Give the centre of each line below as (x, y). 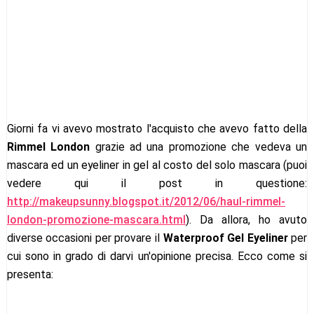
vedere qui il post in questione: (157, 184)
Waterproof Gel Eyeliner (225, 238)
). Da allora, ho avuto (246, 220)
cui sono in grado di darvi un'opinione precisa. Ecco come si (157, 257)
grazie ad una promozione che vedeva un (199, 147)
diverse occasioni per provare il (85, 238)
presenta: (30, 275)
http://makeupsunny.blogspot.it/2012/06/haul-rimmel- (146, 202)
